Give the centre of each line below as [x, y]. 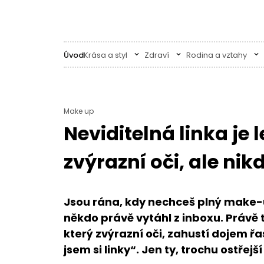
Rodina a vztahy [217, 55]
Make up [78, 111]
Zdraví [157, 55]
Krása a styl [106, 55]
